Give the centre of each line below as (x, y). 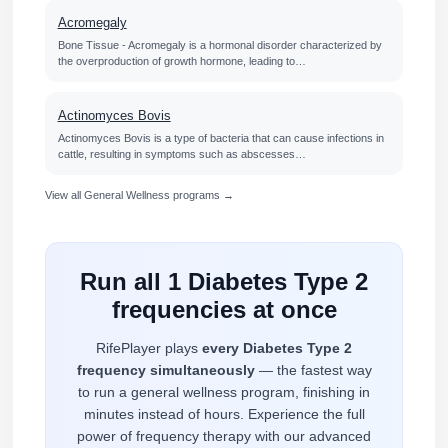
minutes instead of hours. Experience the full (224, 414)
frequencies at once (224, 310)
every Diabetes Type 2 (277, 348)
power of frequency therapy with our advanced (224, 436)
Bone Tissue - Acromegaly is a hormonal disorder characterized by (219, 45)
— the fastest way (313, 370)
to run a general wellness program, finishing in (224, 392)
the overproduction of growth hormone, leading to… (181, 61)
